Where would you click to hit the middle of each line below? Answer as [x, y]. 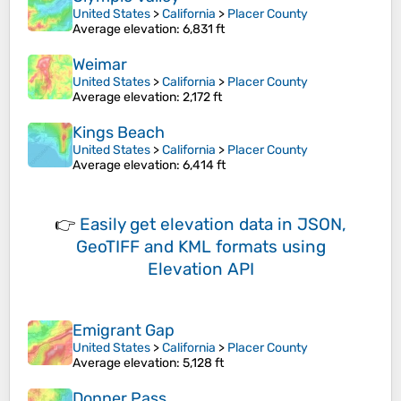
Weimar [100, 65]
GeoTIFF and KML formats [176, 247]
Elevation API [200, 269]
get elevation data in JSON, [238, 225]
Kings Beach [119, 133]
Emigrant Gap [124, 331]
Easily [105, 225]
